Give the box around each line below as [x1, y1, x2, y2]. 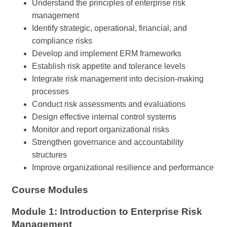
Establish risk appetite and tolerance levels [32, 61, 185, 70]
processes [32, 87, 69, 96]
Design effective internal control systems [32, 112, 176, 121]
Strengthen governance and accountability [32, 137, 183, 146]
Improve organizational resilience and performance [32, 163, 214, 172]
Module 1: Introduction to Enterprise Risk [12, 206, 202, 217]
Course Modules [12, 184, 88, 195]
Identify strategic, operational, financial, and [32, 23, 187, 32]
